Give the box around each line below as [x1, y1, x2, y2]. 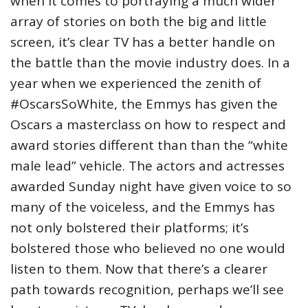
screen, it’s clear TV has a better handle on [10, 33, 275, 52]
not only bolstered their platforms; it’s [10, 219, 249, 237]
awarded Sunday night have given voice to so [10, 177, 291, 196]
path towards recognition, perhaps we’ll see [10, 280, 284, 299]
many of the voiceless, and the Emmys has [10, 198, 275, 217]
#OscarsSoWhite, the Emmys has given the [10, 95, 278, 113]
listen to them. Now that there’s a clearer [10, 260, 267, 278]
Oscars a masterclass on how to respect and [10, 115, 286, 134]
